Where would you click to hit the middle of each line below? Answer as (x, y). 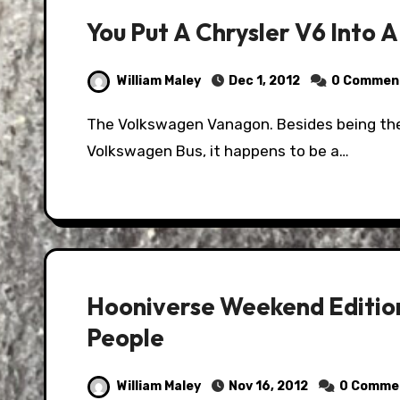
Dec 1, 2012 (264, 81)
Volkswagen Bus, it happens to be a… (218, 151)
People (125, 337)
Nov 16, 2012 (268, 386)
